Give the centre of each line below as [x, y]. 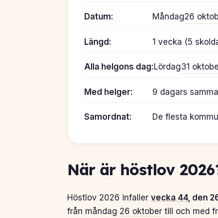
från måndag [93, 211]
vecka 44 [169, 198]
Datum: [99, 16]
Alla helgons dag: [119, 66]
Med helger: [108, 92]
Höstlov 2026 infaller [109, 198]
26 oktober [141, 211]
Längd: [98, 42]
